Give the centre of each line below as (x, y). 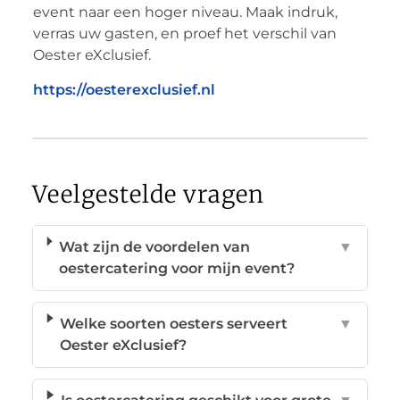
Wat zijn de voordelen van (154, 246)
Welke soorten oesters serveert (174, 323)
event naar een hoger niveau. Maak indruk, (185, 12)
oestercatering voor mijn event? (176, 268)
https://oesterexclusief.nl (124, 89)
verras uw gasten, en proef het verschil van (184, 33)
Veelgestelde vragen (148, 194)
